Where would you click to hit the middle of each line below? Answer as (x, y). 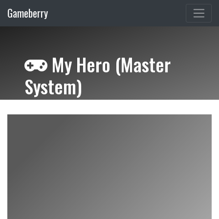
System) (53, 86)
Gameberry (28, 13)
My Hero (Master (109, 64)
